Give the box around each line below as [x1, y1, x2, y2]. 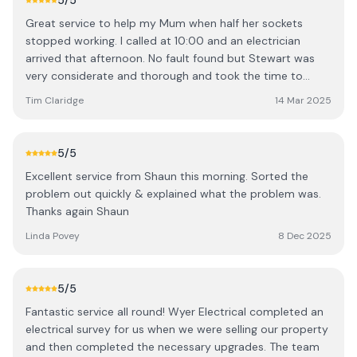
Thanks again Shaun [25, 204, 129, 218]
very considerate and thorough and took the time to [25, 69, 303, 83]
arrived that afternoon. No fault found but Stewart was [25, 51, 315, 65]
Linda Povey [25, 229, 80, 242]
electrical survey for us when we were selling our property [25, 322, 328, 336]
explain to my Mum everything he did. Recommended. [226, 86, 309, 100]
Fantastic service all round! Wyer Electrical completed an [25, 304, 324, 319]
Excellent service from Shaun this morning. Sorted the [25, 169, 308, 183]
